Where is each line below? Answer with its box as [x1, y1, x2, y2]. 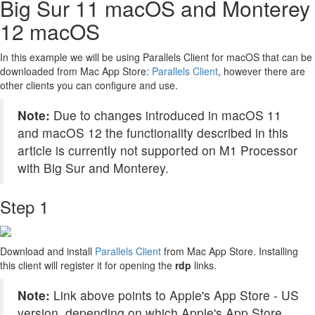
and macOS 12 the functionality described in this [18, 123, 288, 141]
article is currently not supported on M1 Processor [18, 141, 297, 159]
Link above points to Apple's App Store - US [53, 285, 299, 304]
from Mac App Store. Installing [161, 243, 298, 258]
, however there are [218, 63, 305, 78]
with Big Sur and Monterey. [18, 158, 169, 176]
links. [194, 257, 217, 272]
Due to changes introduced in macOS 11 [53, 105, 281, 124]
